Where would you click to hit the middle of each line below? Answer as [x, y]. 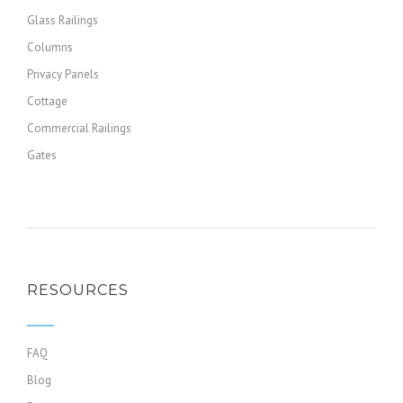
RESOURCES [78, 290]
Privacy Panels [63, 74]
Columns [50, 47]
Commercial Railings [79, 128]
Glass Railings [63, 20]
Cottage [47, 101]
